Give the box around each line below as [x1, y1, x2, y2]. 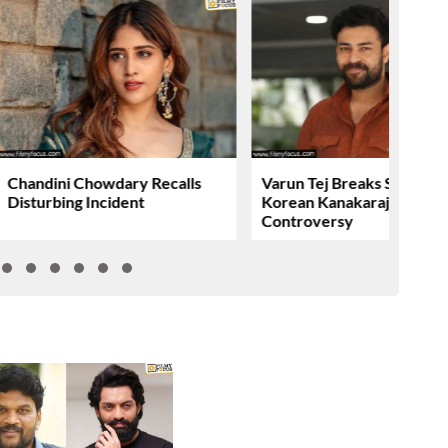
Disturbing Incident [7, 191, 145, 211]
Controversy [261, 210, 354, 230]
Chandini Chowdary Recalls [7, 172, 202, 192]
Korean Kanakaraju [261, 191, 399, 211]
